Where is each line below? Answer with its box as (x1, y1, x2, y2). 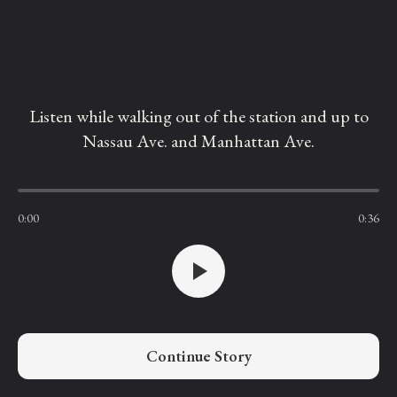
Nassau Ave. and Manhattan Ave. (82, 129, 315, 152)
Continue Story (145, 346, 252, 366)
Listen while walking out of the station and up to (28, 105, 369, 128)
